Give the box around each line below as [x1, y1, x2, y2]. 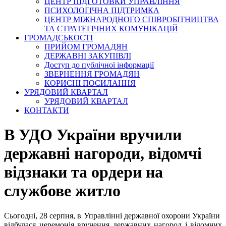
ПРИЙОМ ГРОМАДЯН [44, 42, 128, 51]
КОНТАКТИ [24, 106, 69, 115]
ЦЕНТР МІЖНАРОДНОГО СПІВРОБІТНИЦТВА [44, 15, 219, 24]
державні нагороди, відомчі [4, 144, 202, 163]
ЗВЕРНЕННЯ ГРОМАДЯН [44, 70, 140, 78]
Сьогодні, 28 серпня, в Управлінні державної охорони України [4, 211, 222, 220]
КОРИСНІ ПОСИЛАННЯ [44, 79, 136, 87]
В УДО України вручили [4, 126, 182, 144]
